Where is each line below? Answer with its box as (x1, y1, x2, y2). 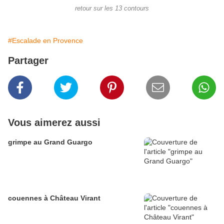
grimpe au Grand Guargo (8, 138, 92, 146)
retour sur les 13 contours (75, 5, 149, 12)
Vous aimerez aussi (8, 117, 100, 128)
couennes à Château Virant (8, 194, 100, 202)
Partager (8, 55, 48, 66)
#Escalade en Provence (8, 36, 83, 45)
